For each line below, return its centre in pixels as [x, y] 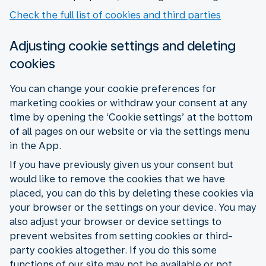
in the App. [35, 145]
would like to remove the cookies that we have [117, 179]
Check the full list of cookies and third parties [115, 15]
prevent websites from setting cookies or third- [121, 236]
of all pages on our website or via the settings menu [129, 131]
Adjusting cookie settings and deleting [123, 45]
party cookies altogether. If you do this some [113, 250]
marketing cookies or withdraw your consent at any [129, 103]
